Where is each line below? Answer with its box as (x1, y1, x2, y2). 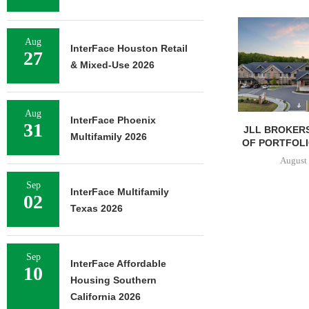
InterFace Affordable (70, 258, 166, 269)
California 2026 (70, 291, 141, 302)
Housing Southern (70, 275, 157, 286)
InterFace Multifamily (70, 186, 169, 197)
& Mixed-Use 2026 (70, 59, 154, 70)
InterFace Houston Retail (70, 43, 188, 54)
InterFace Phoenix (70, 114, 156, 126)
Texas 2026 (70, 203, 123, 214)
